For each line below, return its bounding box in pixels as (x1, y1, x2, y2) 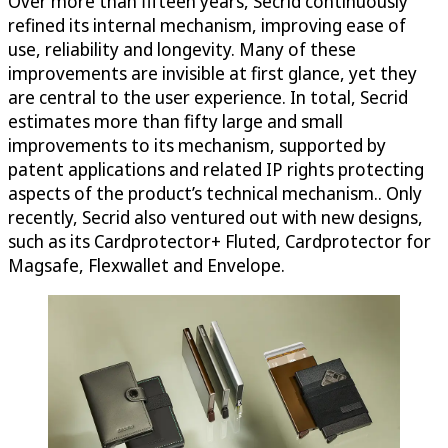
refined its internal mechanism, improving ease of (8, 12, 406, 37)
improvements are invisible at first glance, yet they (8, 60, 417, 85)
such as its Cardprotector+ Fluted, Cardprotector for (8, 228, 431, 253)
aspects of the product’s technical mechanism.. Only (8, 180, 422, 205)
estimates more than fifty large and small (8, 108, 343, 133)
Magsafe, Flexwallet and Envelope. (8, 252, 285, 277)
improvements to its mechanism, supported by (8, 132, 386, 157)
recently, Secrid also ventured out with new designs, (8, 204, 423, 229)
